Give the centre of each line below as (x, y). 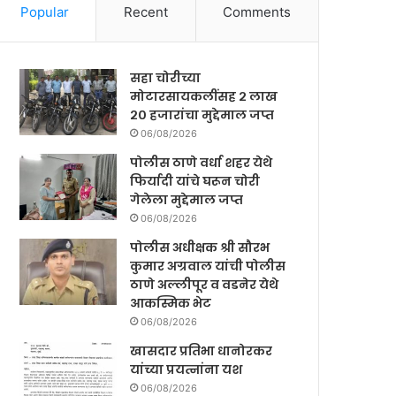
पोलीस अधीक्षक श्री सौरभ (200, 248)
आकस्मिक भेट (171, 304)
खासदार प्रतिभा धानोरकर (202, 351)
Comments (257, 12)
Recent (146, 12)
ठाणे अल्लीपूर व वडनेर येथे (205, 285)
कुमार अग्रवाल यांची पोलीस (208, 267)
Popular (44, 12)
